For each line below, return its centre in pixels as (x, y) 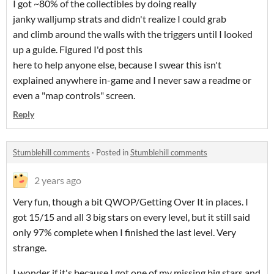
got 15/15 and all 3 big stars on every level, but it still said (131, 217)
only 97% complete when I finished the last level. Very (124, 232)
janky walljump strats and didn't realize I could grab (120, 19)
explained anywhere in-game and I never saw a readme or (132, 80)
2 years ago (58, 180)
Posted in (113, 152)
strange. (30, 247)
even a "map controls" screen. (74, 95)
